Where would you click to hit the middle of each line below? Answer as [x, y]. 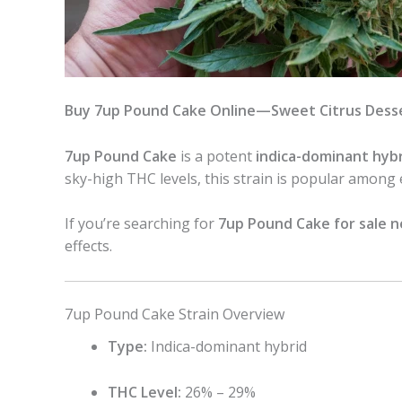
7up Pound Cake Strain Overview [175, 315]
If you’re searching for [141, 224]
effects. [88, 246]
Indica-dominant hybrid [227, 347]
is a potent [216, 156]
